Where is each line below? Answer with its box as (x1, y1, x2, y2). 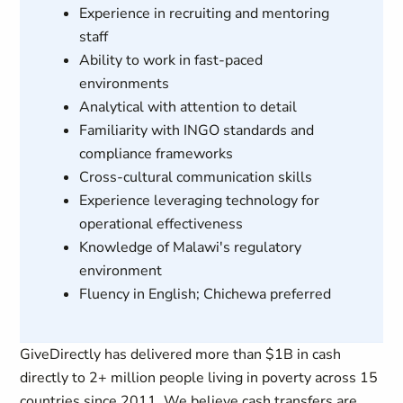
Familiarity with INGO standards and (78, 121, 314, 140)
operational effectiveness (78, 214, 243, 234)
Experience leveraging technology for (78, 191, 319, 210)
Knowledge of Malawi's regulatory (78, 237, 301, 257)
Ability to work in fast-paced (78, 50, 263, 70)
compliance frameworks (78, 144, 233, 164)
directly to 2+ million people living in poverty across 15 (20, 368, 379, 388)
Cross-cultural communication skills (78, 167, 312, 187)
